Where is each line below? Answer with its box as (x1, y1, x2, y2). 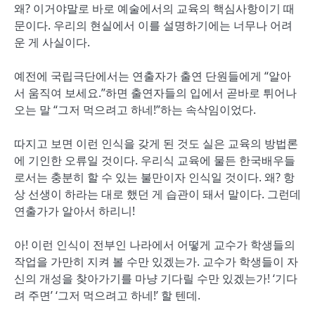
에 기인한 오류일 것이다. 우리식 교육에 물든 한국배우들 (14, 153, 295, 168)
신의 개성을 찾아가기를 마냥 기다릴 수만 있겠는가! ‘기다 (14, 271, 297, 286)
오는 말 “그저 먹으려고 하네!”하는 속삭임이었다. (14, 102, 256, 117)
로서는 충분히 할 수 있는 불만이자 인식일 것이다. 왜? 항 (14, 169, 295, 185)
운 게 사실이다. (14, 34, 90, 50)
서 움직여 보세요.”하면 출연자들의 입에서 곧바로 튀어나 (14, 85, 297, 101)
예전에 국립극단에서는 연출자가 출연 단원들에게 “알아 (14, 68, 291, 84)
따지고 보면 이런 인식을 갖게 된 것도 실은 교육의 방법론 (14, 136, 298, 151)
